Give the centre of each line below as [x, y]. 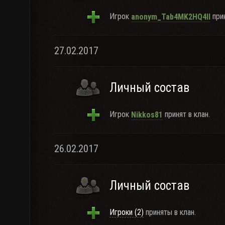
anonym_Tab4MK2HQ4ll [171, 17]
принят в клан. [186, 114]
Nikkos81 [147, 115]
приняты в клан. [170, 212]
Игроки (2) [127, 212]
